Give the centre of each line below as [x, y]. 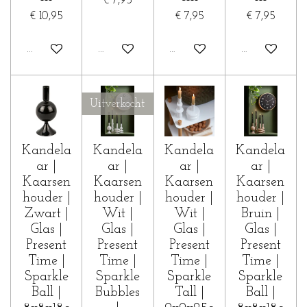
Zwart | [46, 213]
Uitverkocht [117, 104]
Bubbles [118, 292]
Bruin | [261, 213]
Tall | [189, 292]
